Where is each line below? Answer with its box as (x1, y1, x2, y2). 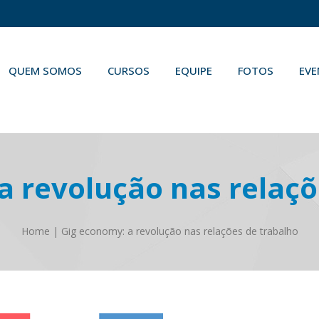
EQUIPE (175, 63, 212, 78)
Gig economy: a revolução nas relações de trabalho (61, 224, 298, 238)
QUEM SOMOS (9, 63, 82, 78)
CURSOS (108, 63, 150, 78)
